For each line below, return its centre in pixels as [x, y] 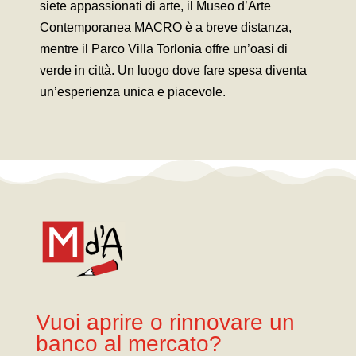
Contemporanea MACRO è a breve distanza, [165, 27]
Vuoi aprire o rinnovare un [165, 322]
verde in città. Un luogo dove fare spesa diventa [173, 70]
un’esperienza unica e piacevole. [132, 91]
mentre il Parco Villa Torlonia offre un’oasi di [163, 48]
